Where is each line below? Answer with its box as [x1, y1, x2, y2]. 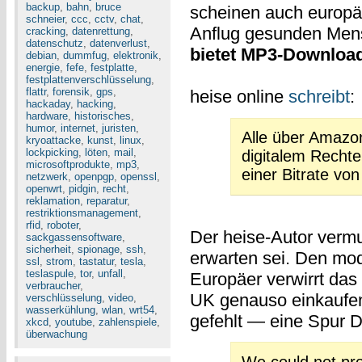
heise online [189, 86, 288, 107]
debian [26, 49, 57, 61]
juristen [102, 122, 136, 134]
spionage [78, 243, 120, 255]
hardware [26, 110, 68, 122]
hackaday [26, 98, 70, 110]
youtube [55, 316, 92, 328]
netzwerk [26, 170, 68, 183]
